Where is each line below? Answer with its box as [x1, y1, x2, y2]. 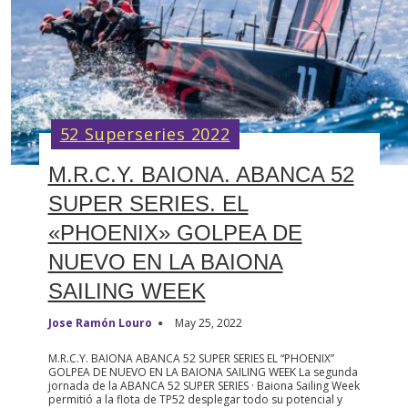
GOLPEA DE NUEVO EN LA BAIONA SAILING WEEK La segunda [47, 364, 358, 381]
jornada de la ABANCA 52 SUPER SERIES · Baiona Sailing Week [47, 378, 360, 394]
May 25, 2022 [174, 315, 242, 331]
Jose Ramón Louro [47, 315, 152, 331]
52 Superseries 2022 [59, 123, 230, 146]
